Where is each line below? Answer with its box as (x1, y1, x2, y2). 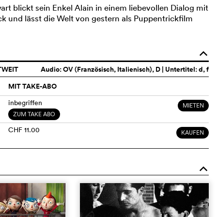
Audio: (41, 64, 63, 74)
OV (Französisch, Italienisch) (63, 64, 153, 74)
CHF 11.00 (8, 125, 40, 134)
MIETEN (183, 101, 204, 109)
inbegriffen (8, 98, 42, 107)
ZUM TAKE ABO (13, 109, 55, 118)
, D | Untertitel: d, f (152, 64, 209, 74)
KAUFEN (181, 128, 204, 137)
